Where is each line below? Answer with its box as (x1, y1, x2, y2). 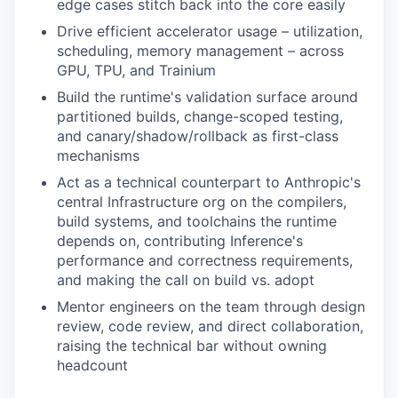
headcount (57, 356, 128, 374)
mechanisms (57, 147, 139, 164)
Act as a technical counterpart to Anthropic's (57, 173, 361, 191)
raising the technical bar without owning (57, 337, 327, 354)
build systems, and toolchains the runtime (57, 212, 337, 230)
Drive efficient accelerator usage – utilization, (57, 22, 362, 40)
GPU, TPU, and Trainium (57, 61, 216, 79)
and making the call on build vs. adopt (57, 271, 314, 289)
